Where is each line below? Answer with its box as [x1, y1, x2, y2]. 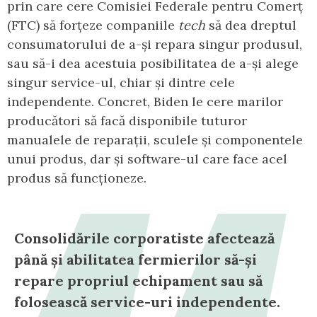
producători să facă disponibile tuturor [7, 112, 247, 129]
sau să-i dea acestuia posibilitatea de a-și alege [7, 54, 299, 71]
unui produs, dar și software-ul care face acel [7, 150, 287, 167]
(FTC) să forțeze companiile [7, 16, 178, 33]
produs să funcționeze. [7, 169, 146, 186]
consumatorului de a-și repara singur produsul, [7, 35, 302, 52]
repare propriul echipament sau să [14, 271, 263, 289]
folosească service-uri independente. [14, 292, 280, 311]
